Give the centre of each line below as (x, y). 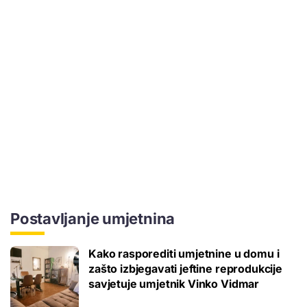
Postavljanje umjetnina (93, 218)
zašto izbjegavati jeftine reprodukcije (185, 268)
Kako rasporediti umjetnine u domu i (184, 253)
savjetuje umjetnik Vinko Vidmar (174, 283)
